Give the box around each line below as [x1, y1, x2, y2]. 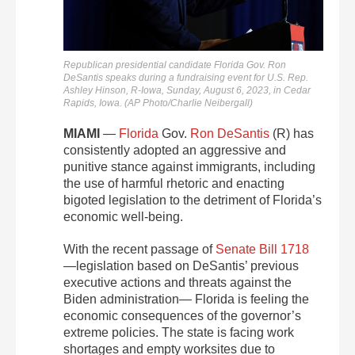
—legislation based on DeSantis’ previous [63, 258, 299, 273]
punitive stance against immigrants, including [63, 159, 315, 174]
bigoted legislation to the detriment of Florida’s [63, 193, 322, 207]
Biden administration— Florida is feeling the [63, 292, 309, 306]
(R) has [269, 126, 314, 140]
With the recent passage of [63, 242, 216, 256]
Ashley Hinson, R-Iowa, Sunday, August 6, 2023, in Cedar [63, 84, 311, 96]
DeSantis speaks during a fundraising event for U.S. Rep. [63, 71, 308, 83]
